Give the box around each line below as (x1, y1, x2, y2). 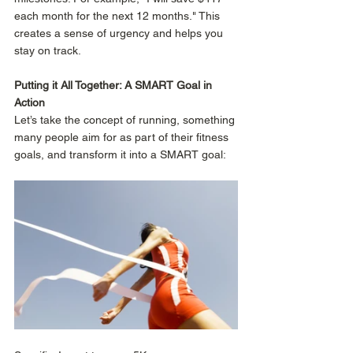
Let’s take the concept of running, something (14, 113, 238, 127)
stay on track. (14, 44, 84, 58)
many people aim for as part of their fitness (14, 131, 232, 144)
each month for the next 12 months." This (14, 9, 223, 23)
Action (14, 96, 45, 110)
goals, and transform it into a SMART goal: (14, 148, 229, 162)
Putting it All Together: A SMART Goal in (14, 79, 215, 92)
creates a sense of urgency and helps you (14, 27, 226, 40)
